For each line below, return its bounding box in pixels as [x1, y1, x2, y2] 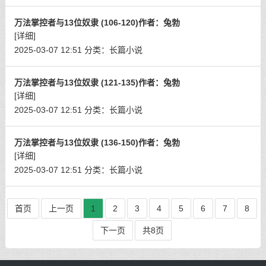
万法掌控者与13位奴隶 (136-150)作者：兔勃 [14, 138, 180, 147]
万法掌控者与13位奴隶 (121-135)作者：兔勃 [14, 78, 180, 87]
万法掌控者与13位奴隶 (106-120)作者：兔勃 [14, 18, 180, 27]
